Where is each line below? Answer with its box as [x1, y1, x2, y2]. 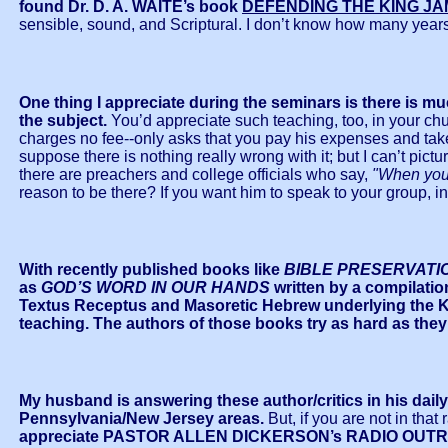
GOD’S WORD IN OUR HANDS [41, 279, 270, 297]
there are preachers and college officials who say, [19, 165, 372, 183]
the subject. [19, 111, 107, 129]
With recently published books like [19, 261, 280, 279]
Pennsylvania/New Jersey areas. [19, 410, 268, 428]
